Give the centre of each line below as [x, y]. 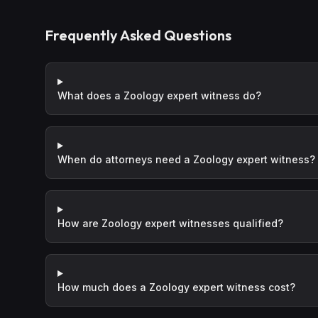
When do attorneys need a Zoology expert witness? [186, 159]
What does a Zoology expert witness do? [159, 95]
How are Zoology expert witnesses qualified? [170, 223]
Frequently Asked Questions [138, 35]
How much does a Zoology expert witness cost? [176, 287]
